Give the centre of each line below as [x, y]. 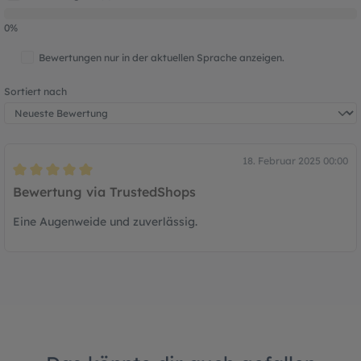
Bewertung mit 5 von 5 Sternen [96, 184]
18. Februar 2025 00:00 [295, 160]
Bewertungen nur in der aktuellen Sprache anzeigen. [162, 57]
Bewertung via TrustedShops [104, 191]
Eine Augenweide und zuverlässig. [105, 221]
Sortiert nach [35, 91]
